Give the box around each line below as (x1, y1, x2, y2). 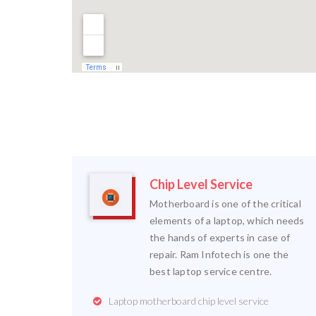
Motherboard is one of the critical (150, 197, 301, 209)
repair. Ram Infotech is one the (150, 248, 289, 260)
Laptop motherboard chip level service (109, 295, 269, 307)
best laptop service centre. (150, 265, 272, 277)
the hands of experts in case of (150, 231, 291, 243)
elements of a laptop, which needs (150, 214, 305, 226)
